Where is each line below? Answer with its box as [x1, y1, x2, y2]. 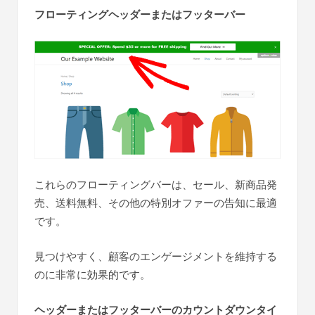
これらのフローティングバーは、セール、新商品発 [34, 176, 277, 193]
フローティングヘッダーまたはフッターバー [34, 6, 245, 22]
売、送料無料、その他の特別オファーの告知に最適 [34, 195, 277, 211]
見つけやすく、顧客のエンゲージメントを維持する [34, 248, 277, 264]
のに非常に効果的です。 [34, 266, 150, 283]
